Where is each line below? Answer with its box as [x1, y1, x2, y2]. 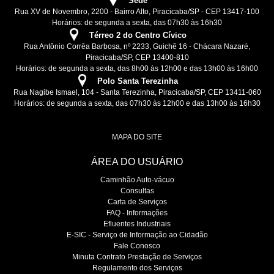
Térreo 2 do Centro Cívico [89, 31, 187, 40]
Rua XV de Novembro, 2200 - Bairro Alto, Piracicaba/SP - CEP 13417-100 [15, 7, 259, 17]
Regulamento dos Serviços [92, 264, 182, 272]
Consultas [120, 187, 154, 195]
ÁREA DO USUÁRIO [91, 156, 183, 167]
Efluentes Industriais [103, 220, 171, 228]
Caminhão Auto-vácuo [100, 176, 174, 184]
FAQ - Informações [106, 209, 168, 217]
